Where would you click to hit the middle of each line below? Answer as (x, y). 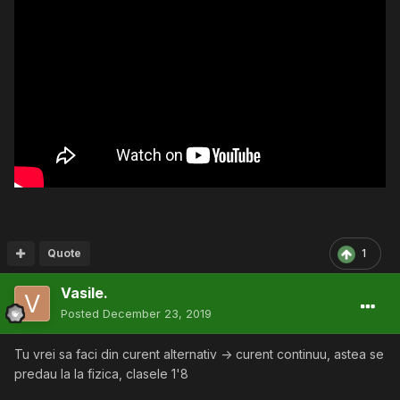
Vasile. (84, 293)
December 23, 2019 (157, 314)
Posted (82, 314)
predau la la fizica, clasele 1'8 (103, 374)
